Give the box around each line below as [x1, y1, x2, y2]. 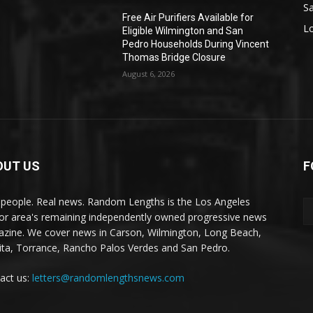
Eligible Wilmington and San [122, 25, 244, 36]
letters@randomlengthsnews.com [32, 271, 184, 285]
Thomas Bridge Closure [122, 52, 226, 63]
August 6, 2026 [122, 68, 175, 79]
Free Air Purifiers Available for [122, 12, 254, 23]
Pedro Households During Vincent [122, 38, 270, 50]
